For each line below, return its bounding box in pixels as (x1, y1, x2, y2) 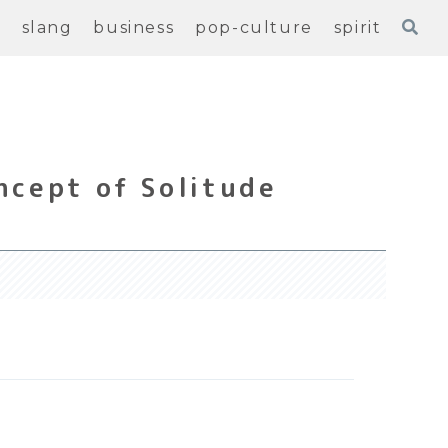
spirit (333, 18, 382, 37)
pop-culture (195, 18, 313, 37)
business (93, 18, 175, 37)
